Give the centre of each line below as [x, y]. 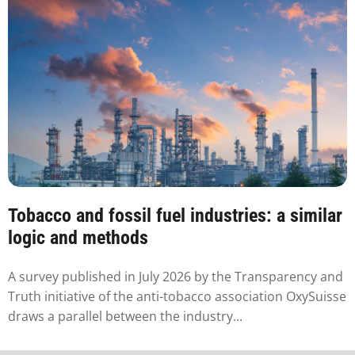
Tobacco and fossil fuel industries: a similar [175, 216]
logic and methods [78, 238]
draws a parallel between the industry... [125, 316]
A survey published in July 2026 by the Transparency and [176, 276]
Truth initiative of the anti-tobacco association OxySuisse [177, 296]
